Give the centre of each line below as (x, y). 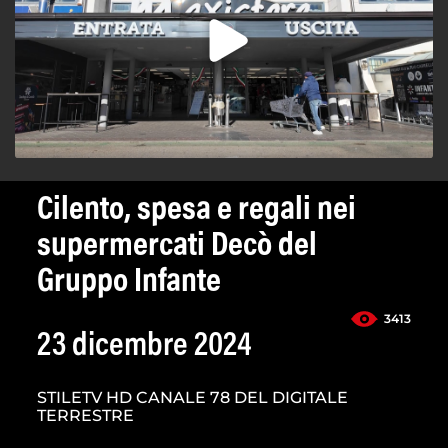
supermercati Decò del (177, 247)
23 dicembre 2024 (144, 347)
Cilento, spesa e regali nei (196, 211)
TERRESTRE (85, 416)
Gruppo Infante (129, 283)
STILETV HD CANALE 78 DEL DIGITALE (192, 398)
